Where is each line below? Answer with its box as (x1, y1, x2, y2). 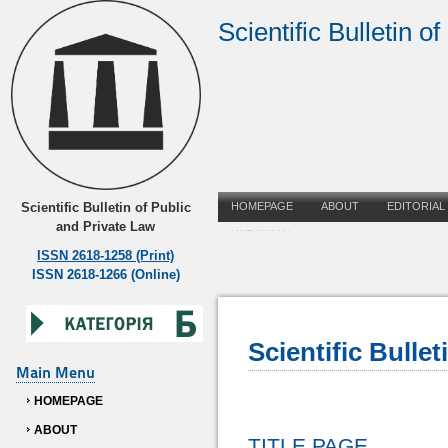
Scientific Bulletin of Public (20, 199, 191, 215)
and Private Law (56, 218, 155, 234)
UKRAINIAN (231, 227, 291, 240)
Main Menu (15, 362, 95, 382)
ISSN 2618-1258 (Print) (37, 247, 174, 263)
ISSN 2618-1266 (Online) (31, 266, 180, 282)
